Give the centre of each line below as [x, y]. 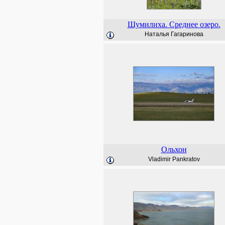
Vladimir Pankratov [174, 159]
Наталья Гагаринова [174, 34]
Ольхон [174, 149]
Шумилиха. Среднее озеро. [174, 24]
